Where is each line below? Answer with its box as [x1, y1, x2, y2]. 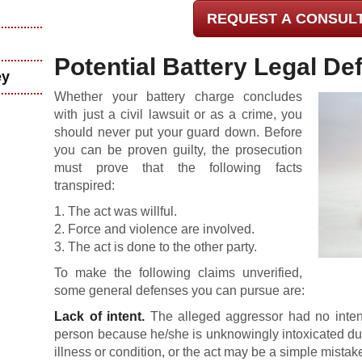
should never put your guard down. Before [54, 125, 302, 139]
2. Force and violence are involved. [54, 222, 255, 236]
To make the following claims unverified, [54, 266, 302, 280]
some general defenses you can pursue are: [54, 284, 305, 297]
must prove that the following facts [54, 161, 302, 175]
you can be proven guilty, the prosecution [54, 143, 302, 157]
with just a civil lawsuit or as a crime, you [54, 107, 302, 121]
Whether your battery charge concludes [54, 90, 302, 103]
